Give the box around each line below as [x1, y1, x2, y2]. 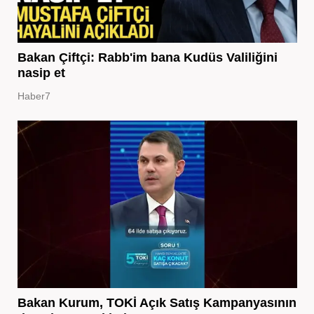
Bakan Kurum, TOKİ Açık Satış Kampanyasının [17, 295, 296, 310]
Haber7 [17, 90, 50, 102]
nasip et [17, 65, 65, 80]
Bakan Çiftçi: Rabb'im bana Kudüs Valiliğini [17, 50, 278, 64]
